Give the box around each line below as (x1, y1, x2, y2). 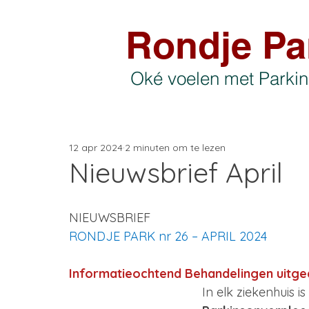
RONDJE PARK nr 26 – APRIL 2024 (69, 228, 267, 244)
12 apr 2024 (69, 141, 123, 154)
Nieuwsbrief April (69, 155, 283, 190)
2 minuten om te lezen (125, 141, 226, 154)
